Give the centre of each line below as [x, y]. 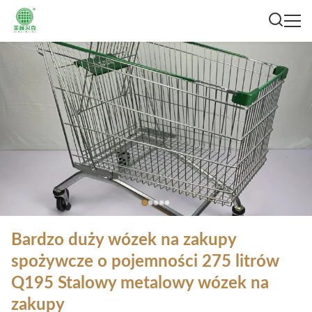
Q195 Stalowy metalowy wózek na [140, 283]
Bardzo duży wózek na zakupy [124, 240]
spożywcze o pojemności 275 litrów [145, 262]
